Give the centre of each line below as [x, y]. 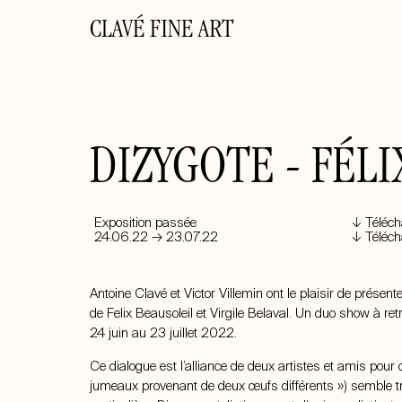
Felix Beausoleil [150, 314]
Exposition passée [145, 223]
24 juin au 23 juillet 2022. [163, 333]
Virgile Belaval [249, 314]
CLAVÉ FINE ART [162, 31]
